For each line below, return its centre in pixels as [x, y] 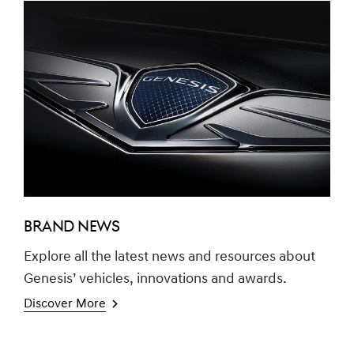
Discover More [65, 305]
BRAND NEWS [72, 228]
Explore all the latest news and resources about [169, 258]
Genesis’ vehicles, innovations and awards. [155, 280]
